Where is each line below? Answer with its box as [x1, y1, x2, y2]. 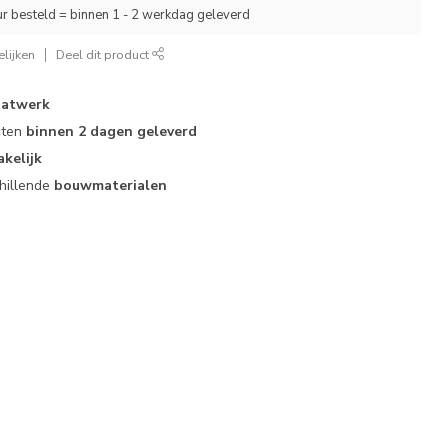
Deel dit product [56, 46, 153, 63]
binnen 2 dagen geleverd [26, 122, 198, 141]
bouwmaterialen [54, 176, 168, 195]
